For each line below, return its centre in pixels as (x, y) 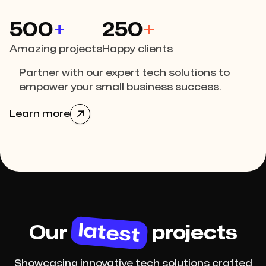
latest (109, 233)
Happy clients (137, 50)
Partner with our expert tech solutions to (124, 73)
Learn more (40, 114)
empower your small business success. (120, 88)
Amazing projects (56, 50)
